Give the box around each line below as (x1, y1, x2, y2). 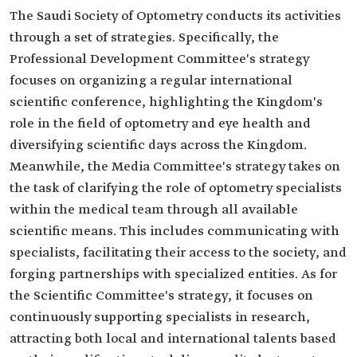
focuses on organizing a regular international (10, 73, 292, 89)
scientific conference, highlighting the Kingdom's (10, 94, 323, 111)
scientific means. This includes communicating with (10, 223, 339, 240)
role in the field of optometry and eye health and (10, 116, 311, 132)
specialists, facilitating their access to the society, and (10, 245, 347, 261)
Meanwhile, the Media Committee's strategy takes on (10, 159, 340, 175)
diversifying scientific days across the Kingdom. (10, 137, 307, 154)
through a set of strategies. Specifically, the (10, 29, 279, 46)
